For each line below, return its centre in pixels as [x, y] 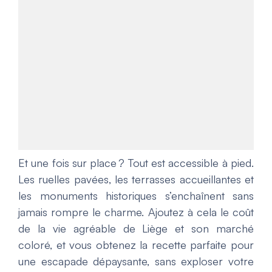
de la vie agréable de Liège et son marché [136, 229]
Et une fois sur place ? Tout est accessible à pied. [136, 163]
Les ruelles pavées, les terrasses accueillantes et [136, 179]
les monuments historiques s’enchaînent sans [136, 196]
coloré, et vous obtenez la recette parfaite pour [136, 245]
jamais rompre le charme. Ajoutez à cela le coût [136, 212]
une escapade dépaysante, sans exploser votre [136, 261]
